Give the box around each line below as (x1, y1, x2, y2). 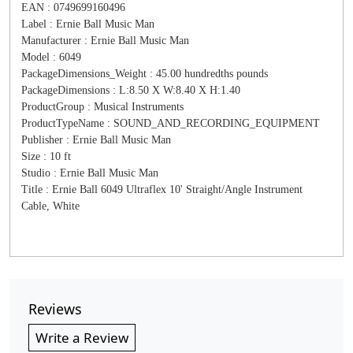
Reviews (28, 299, 82, 318)
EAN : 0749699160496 (21, 2, 125, 13)
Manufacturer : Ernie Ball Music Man (21, 35, 189, 46)
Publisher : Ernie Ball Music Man (21, 134, 171, 146)
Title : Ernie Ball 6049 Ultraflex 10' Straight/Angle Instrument (21, 184, 303, 195)
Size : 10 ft (21, 150, 71, 162)
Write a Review (35, 329, 128, 347)
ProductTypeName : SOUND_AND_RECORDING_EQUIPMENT (21, 117, 320, 129)
